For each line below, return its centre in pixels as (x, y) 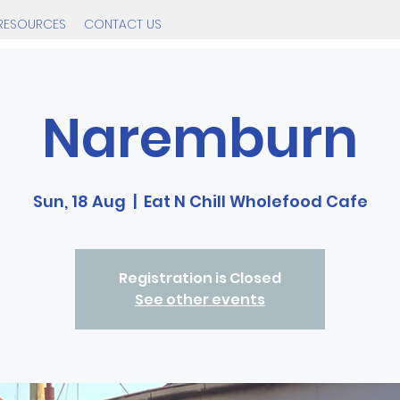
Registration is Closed (200, 278)
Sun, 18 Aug (79, 201)
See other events (200, 300)
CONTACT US (123, 24)
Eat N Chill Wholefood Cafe (255, 201)
